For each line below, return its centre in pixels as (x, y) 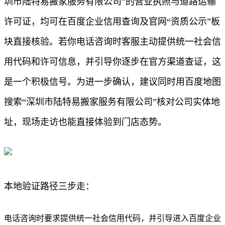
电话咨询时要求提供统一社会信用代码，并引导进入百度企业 (113, 218)
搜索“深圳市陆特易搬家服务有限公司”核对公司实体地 (112, 102)
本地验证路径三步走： (49, 186)
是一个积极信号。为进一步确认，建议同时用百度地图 (113, 82)
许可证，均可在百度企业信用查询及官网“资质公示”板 (112, 21)
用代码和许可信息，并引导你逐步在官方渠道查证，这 (113, 62)
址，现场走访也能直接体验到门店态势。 (85, 122)
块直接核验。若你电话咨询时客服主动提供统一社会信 (113, 41)
